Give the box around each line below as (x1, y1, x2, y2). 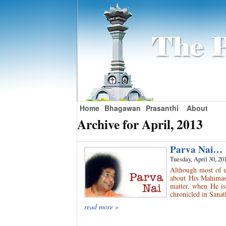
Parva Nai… (170, 142, 222, 157)
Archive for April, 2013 (77, 115, 203, 134)
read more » (84, 202, 119, 212)
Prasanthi (146, 103, 179, 113)
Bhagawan (104, 103, 141, 113)
